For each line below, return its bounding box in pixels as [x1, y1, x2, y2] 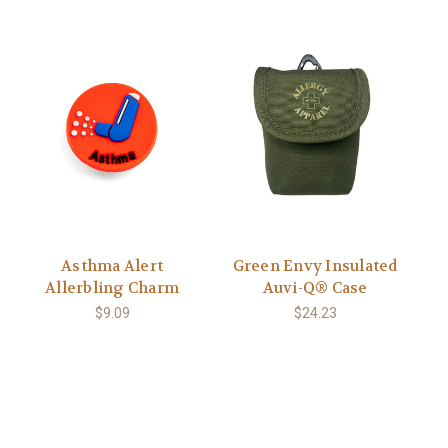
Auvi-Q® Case [262, 278, 368, 299]
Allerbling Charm [45, 278, 179, 299]
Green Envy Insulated [232, 256, 398, 277]
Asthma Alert [61, 256, 163, 277]
